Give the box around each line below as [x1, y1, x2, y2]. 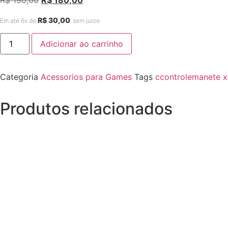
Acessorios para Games [41, 72, 132, 82]
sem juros [73, 16, 100, 24]
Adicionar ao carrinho [40, 39, 124, 49]
